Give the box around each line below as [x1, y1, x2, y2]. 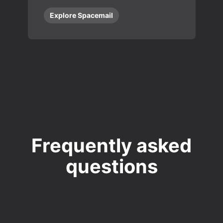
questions [65, 155, 158, 178]
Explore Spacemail [49, 11, 113, 19]
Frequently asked [31, 134, 192, 157]
